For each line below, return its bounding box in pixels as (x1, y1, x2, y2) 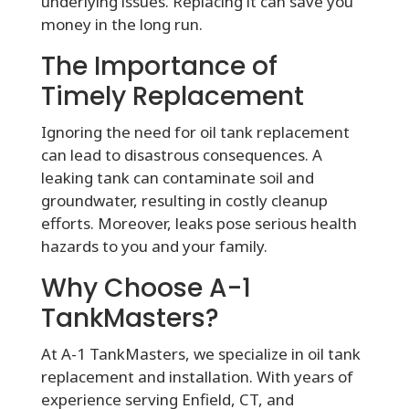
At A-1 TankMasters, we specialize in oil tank (40, 342, 361, 364)
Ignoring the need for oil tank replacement (40, 121, 350, 142)
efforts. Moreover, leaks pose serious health (40, 212, 357, 234)
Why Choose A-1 (40, 269, 251, 306)
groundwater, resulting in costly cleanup (40, 189, 328, 211)
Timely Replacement (40, 78, 304, 114)
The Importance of (40, 47, 278, 84)
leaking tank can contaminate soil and (40, 166, 314, 188)
